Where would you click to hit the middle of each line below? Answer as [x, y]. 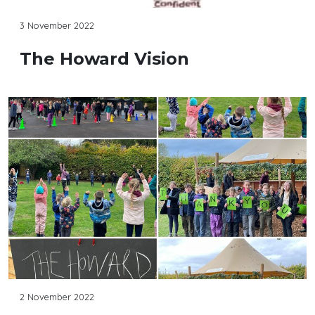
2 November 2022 [57, 297]
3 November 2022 [57, 26]
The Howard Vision [104, 59]
